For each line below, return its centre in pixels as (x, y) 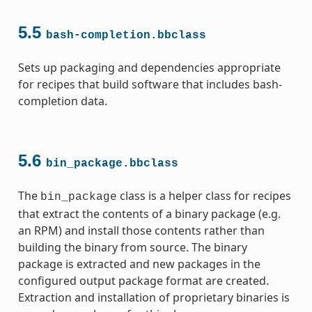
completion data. (62, 101)
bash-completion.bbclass (126, 35)
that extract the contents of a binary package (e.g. (149, 213)
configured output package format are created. (143, 280)
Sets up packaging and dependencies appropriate (149, 67)
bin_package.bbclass (112, 163)
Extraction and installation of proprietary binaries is (154, 297)
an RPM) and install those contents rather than (141, 230)
